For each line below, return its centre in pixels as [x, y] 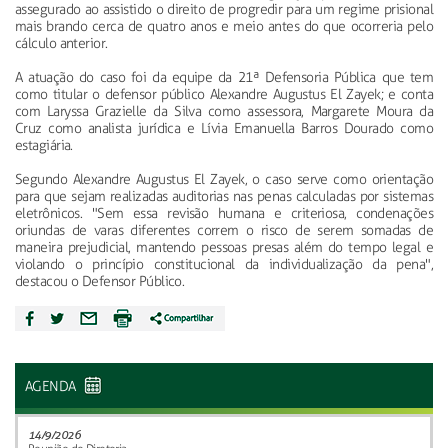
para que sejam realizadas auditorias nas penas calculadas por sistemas [224, 196]
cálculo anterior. [61, 43]
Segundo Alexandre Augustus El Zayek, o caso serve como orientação [224, 179]
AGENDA [52, 386]
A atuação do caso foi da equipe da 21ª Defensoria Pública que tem [224, 77]
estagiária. [44, 145]
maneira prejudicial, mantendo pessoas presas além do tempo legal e [224, 247]
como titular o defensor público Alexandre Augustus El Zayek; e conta [224, 94]
